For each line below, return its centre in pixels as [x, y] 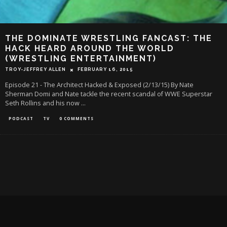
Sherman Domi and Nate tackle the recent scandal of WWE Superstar [109, 94]
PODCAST [21, 119]
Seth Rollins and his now [43, 103]
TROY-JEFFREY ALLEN [35, 70]
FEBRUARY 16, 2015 [105, 70]
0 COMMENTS [77, 119]
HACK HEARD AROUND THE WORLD [90, 48]
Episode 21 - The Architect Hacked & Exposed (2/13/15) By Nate [99, 85]
